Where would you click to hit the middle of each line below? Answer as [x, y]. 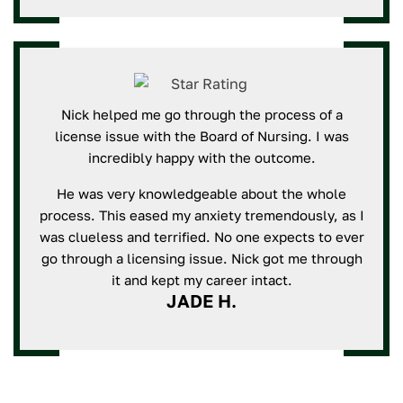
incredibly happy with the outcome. [201, 157]
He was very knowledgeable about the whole [201, 193]
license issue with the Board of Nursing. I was [201, 136]
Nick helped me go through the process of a [201, 114]
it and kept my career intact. [201, 280]
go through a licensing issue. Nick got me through [201, 258]
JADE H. [201, 300]
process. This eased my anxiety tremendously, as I [201, 215]
